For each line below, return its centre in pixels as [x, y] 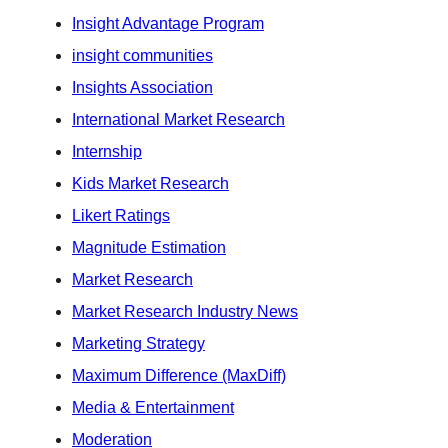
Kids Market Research [150, 183]
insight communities [142, 55]
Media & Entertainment [153, 407]
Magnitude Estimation [149, 247]
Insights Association [142, 87]
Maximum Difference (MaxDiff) [179, 375]
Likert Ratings [121, 215]
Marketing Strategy [138, 343]
